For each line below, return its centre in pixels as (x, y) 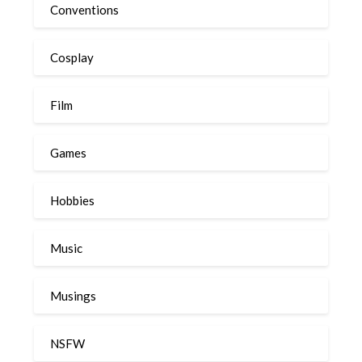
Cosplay (72, 57)
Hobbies (73, 200)
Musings (74, 295)
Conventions (85, 9)
